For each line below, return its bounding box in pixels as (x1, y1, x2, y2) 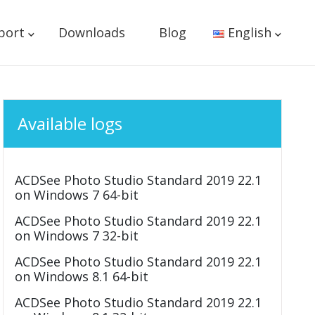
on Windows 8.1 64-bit (15, 268, 149, 285)
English (228, 24, 271, 41)
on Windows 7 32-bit (15, 227, 139, 244)
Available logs (18, 112, 123, 135)
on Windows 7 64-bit (15, 186, 139, 203)
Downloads (58, 24, 125, 41)
